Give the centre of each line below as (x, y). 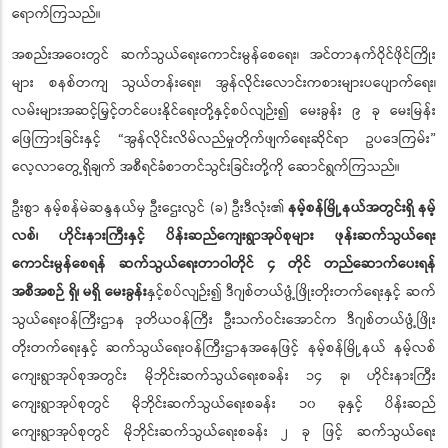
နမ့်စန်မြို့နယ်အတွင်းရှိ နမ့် (362, 208)
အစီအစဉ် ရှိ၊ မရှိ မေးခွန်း (79, 292)
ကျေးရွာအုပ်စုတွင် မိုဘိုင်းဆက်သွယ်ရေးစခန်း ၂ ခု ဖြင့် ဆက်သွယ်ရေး (224, 432)
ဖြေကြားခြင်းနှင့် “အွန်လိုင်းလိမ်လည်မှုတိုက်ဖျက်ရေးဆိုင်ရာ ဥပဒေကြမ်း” (224, 139)
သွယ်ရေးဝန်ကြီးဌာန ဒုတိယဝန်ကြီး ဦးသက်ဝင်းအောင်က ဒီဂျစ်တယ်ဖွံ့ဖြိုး (224, 320)
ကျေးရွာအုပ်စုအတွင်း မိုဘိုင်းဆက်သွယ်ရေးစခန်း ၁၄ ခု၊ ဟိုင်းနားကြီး (224, 376)
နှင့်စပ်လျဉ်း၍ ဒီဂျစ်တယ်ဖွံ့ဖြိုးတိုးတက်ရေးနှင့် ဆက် (291, 292)
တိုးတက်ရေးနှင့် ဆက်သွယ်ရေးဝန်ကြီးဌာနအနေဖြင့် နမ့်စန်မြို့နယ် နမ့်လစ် (224, 348)
